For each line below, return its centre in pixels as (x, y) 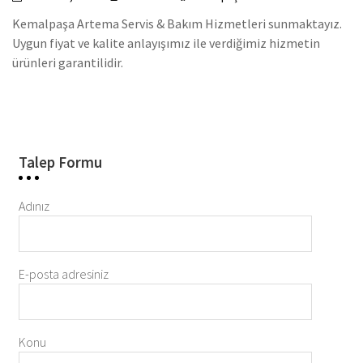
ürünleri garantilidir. (68, 62)
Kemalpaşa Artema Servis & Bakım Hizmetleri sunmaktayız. (177, 23)
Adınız (34, 205)
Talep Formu (60, 162)
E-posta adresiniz (63, 273)
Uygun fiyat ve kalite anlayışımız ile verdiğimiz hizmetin (167, 43)
